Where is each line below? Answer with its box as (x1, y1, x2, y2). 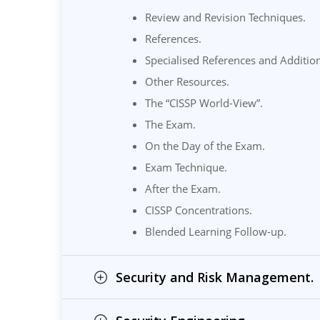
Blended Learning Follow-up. (144, 224, 286, 239)
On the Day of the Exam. (144, 138, 265, 153)
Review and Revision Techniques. (144, 9, 306, 24)
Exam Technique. (144, 159, 227, 174)
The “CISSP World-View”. (144, 95, 263, 110)
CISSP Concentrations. (144, 202, 252, 217)
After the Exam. (144, 181, 221, 196)
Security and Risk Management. (116, 268, 314, 286)
